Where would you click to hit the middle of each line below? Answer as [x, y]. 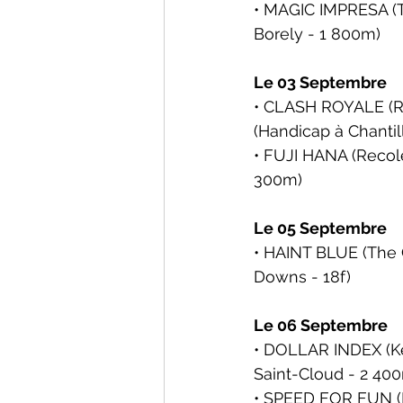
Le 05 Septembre [320, 228]
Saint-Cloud [299, 374]
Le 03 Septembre [320, 82]
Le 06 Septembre [321, 325]
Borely [278, 34]
